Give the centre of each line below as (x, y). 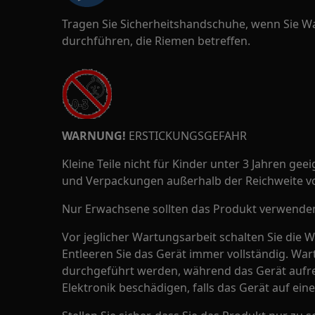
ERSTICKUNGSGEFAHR (186, 136)
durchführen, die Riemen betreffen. (156, 41)
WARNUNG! (94, 136)
